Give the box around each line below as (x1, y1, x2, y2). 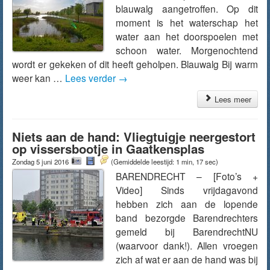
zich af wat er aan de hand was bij (116, 253, 258, 266)
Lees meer (212, 93, 251, 105)
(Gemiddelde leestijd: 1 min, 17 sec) (111, 157, 218, 166)
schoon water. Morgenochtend (116, 43, 258, 57)
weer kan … (12, 71, 65, 84)
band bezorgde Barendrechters (116, 211, 258, 224)
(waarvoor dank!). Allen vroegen (116, 239, 258, 252)
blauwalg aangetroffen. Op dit (116, 2, 258, 15)
